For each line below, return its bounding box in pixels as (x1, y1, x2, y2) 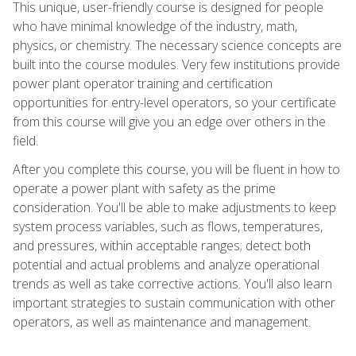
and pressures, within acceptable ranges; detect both (13, 236, 311, 254)
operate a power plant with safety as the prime (13, 179, 276, 197)
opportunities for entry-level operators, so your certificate (13, 93, 336, 111)
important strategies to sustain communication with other (13, 293, 335, 311)
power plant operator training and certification (13, 74, 273, 92)
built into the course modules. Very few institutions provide (13, 55, 340, 73)
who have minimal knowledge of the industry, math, (13, 17, 297, 35)
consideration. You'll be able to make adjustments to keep (13, 198, 336, 216)
